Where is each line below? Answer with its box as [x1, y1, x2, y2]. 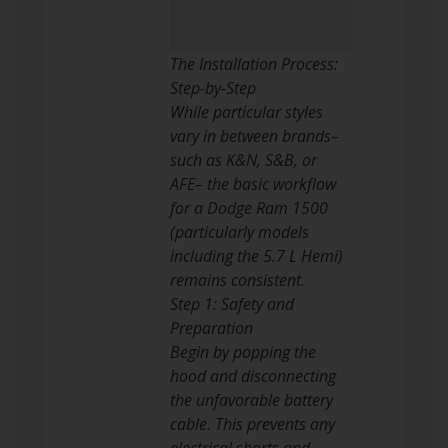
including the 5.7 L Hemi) [169, 244, 343, 267]
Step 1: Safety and [169, 292, 294, 315]
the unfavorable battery [169, 388, 333, 411]
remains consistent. [169, 268, 305, 291]
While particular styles [169, 100, 323, 123]
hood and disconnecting [169, 364, 336, 387]
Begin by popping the [169, 340, 316, 363]
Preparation [169, 316, 253, 339]
